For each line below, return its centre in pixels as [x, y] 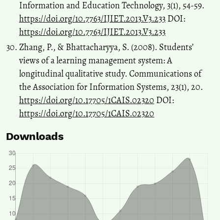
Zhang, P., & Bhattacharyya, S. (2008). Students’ [106, 47]
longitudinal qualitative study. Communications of [110, 74]
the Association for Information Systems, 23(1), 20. [111, 87]
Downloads [35, 137]
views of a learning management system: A [96, 61]
